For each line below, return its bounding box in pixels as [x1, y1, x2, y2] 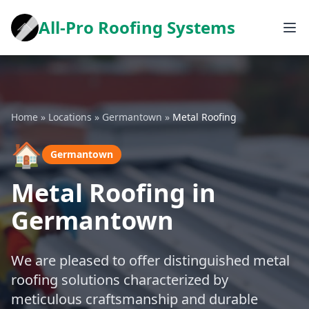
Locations [48, 110, 92, 123]
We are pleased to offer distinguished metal [11, 251, 290, 270]
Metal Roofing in [11, 176, 216, 210]
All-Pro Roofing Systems [39, 16, 235, 39]
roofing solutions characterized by [11, 270, 228, 289]
